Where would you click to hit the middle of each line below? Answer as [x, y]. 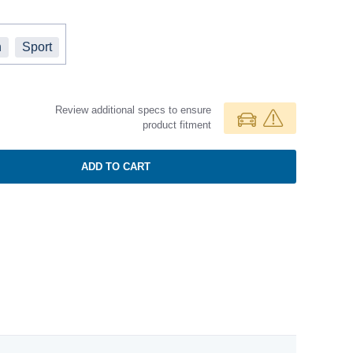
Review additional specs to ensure [133, 110]
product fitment [177, 124]
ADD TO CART [115, 166]
